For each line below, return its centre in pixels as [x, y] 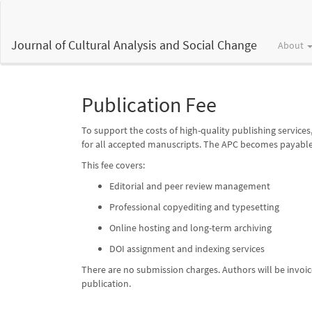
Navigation [49, 20]
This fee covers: [113, 165]
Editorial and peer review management [190, 186]
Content [44, 48]
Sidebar [43, 62]
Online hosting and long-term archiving [190, 228]
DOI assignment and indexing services [187, 249]
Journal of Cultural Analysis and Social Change [134, 45]
